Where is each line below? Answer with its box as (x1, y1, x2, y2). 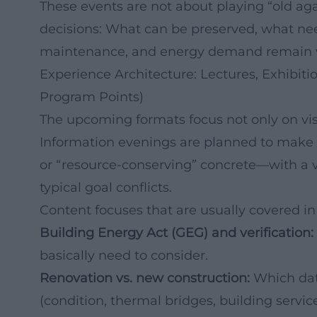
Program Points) (40, 89, 144, 105)
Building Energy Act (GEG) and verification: (40, 225, 313, 241)
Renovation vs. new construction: (40, 270, 250, 286)
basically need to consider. (40, 248, 208, 263)
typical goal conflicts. (40, 180, 172, 195)
